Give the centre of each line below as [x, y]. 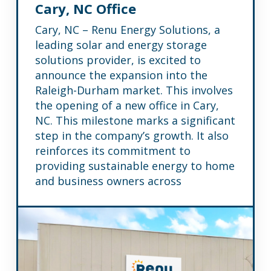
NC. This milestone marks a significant [135, 120]
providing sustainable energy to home [135, 166]
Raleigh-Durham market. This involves [134, 90]
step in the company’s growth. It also [132, 135]
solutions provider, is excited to [118, 60]
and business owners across [108, 181]
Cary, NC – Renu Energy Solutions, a [127, 30]
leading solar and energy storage [121, 45]
